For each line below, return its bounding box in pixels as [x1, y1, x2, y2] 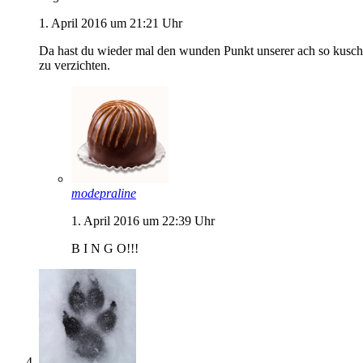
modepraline [71, 186, 136, 200]
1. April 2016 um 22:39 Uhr [71, 213, 215, 228]
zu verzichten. [39, 58, 110, 72]
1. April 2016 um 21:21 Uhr [39, 15, 182, 30]
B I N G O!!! [71, 241, 139, 255]
